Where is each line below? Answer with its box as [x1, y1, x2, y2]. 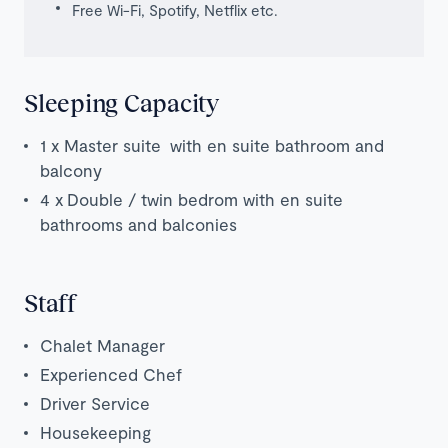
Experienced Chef [40, 363, 182, 384]
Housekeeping [40, 421, 151, 442]
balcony [40, 159, 102, 180]
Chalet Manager [40, 334, 165, 355]
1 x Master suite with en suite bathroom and [40, 134, 384, 155]
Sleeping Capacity [24, 87, 219, 117]
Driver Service [40, 392, 150, 413]
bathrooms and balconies [40, 213, 237, 234]
